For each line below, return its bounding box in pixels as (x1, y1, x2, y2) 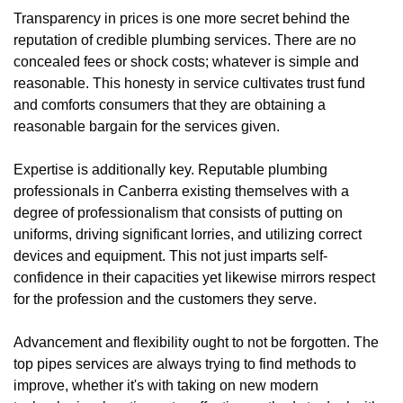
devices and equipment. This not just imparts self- (13, 247, 327, 264)
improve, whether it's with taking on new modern (13, 377, 318, 393)
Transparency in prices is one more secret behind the (13, 10, 350, 26)
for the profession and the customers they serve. (13, 291, 317, 307)
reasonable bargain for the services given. (13, 118, 280, 134)
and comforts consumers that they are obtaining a (13, 96, 326, 112)
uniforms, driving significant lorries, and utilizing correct (13, 226, 362, 242)
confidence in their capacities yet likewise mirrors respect (13, 269, 375, 285)
